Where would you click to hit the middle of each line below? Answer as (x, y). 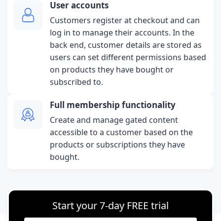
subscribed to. (77, 82)
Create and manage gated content (114, 120)
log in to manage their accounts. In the (122, 32)
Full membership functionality (113, 105)
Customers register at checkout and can (125, 20)
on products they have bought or (112, 69)
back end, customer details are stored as (126, 45)
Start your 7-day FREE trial (110, 205)
